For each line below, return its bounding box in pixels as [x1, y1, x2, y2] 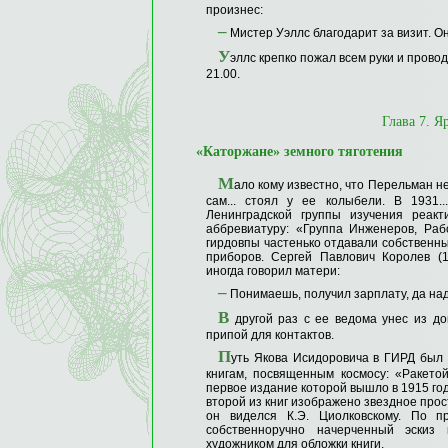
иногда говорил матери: [206, 264, 340, 279]
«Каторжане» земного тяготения [196, 144, 403, 160]
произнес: [206, 3, 263, 18]
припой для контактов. [206, 328, 334, 343]
